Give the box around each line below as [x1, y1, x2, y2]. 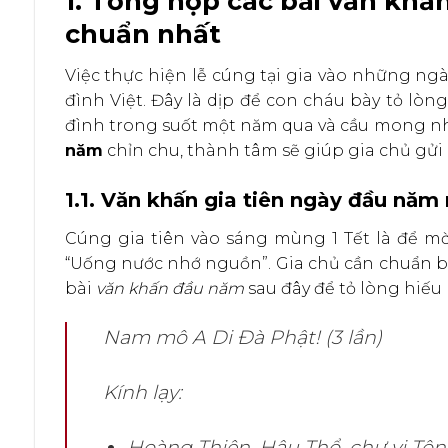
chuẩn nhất [64, 18, 221, 50]
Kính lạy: [102, 379, 182, 404]
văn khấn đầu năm [95, 278, 244, 298]
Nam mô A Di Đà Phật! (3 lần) [102, 324, 382, 349]
